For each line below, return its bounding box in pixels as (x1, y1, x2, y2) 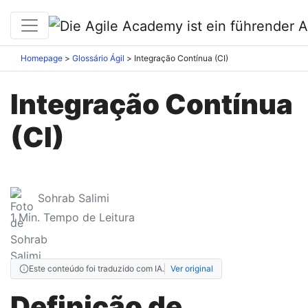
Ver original (170, 263, 213, 274)
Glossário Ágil (72, 53, 124, 64)
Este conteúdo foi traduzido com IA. (29, 263, 164, 274)
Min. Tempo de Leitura (19, 210, 135, 225)
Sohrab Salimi (38, 191, 109, 206)
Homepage (21, 53, 63, 64)
